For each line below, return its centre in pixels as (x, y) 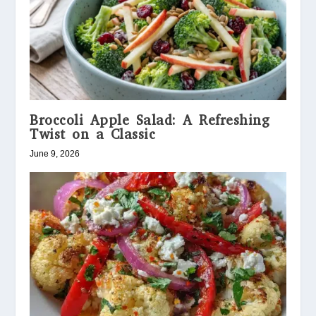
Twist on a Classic (93, 134)
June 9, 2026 (55, 153)
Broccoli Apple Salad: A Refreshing (150, 120)
